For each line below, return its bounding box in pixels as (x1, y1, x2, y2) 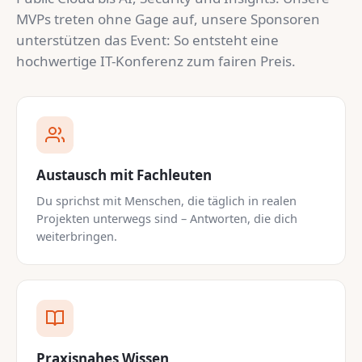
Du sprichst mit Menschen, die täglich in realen (36, 192, 297, 208)
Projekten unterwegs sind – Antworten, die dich (36, 210, 297, 226)
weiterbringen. (36, 228, 117, 244)
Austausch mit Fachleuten (36, 166, 212, 184)
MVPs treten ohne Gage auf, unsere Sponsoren (16, 10, 320, 28)
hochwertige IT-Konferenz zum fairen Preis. (16, 52, 296, 70)
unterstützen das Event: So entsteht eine (16, 31, 279, 49)
